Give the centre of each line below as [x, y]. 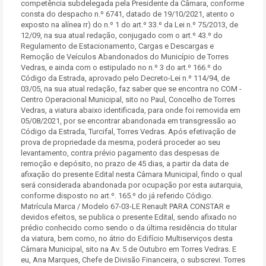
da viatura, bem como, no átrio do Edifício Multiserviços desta [127, 238]
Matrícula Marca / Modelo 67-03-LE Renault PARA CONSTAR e [125, 206]
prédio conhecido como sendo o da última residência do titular [129, 228]
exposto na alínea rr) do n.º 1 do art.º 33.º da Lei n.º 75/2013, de [129, 25]
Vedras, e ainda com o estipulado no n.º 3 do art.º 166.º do [121, 67]
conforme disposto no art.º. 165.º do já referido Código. [117, 196]
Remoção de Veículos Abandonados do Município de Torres [125, 57]
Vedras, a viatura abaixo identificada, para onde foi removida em [131, 110]
